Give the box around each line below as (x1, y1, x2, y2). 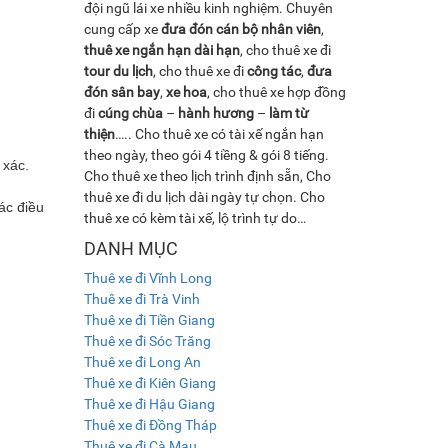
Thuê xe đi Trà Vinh (83, 290, 200, 307)
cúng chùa (97, 104, 163, 121)
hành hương (177, 104, 254, 121)
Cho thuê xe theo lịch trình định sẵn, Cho (83, 167, 331, 184)
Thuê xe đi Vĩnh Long (83, 269, 212, 286)
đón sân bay (83, 83, 160, 100)
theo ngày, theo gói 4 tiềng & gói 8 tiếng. (83, 146, 329, 163)
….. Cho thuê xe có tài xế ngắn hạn (114, 125, 324, 142)
